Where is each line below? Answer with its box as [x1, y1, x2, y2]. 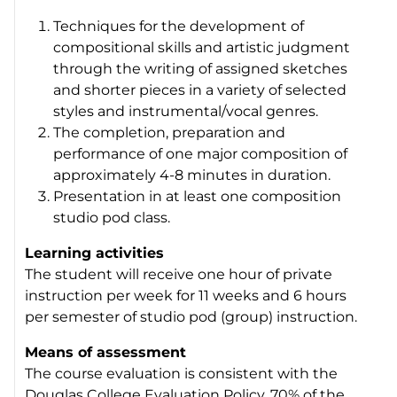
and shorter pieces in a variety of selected [53, 81, 347, 98]
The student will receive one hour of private [25, 265, 333, 283]
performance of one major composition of [53, 144, 348, 162]
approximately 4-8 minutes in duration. [53, 166, 331, 183]
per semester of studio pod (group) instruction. [25, 307, 358, 325]
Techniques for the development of [53, 17, 305, 35]
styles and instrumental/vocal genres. [53, 102, 319, 120]
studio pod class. [53, 208, 171, 226]
